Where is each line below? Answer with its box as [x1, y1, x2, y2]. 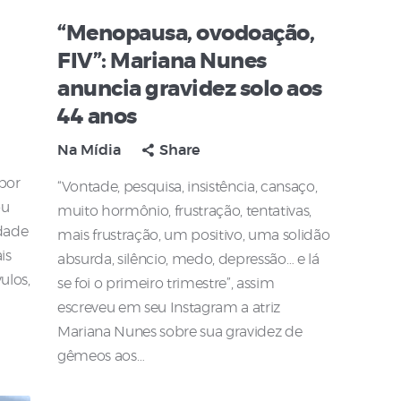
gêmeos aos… [57, 349, 145, 364]
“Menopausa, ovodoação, [57, 23, 314, 46]
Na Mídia [57, 143, 121, 158]
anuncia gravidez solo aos [57, 79, 322, 101]
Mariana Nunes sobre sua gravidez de [57, 325, 303, 340]
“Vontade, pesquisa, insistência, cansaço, [57, 180, 318, 195]
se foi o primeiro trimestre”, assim [57, 277, 275, 292]
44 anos [57, 107, 137, 129]
